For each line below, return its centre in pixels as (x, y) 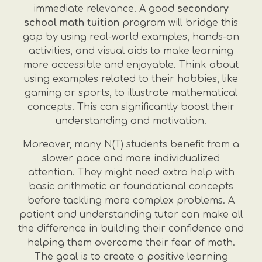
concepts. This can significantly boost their (131, 107)
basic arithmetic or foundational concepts (131, 187)
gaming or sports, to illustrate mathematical (131, 93)
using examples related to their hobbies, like (131, 79)
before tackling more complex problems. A (131, 201)
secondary (203, 9)
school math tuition (72, 23)
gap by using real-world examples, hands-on (131, 37)
